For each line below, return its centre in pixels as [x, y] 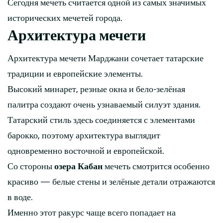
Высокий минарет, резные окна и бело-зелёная [96, 89]
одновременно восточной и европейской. [86, 151]
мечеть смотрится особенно [156, 166]
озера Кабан [78, 166]
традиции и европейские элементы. [75, 74]
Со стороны [31, 166]
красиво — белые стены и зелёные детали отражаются [111, 182]
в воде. [20, 197]
